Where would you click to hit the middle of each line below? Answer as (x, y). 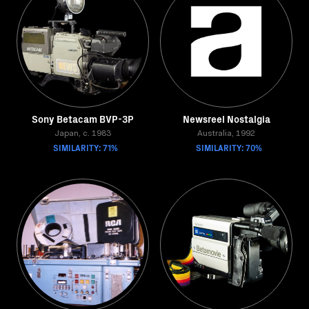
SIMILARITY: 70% (229, 147)
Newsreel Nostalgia (226, 119)
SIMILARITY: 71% (86, 147)
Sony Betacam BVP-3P (83, 119)
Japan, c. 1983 (83, 134)
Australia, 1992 (226, 134)
